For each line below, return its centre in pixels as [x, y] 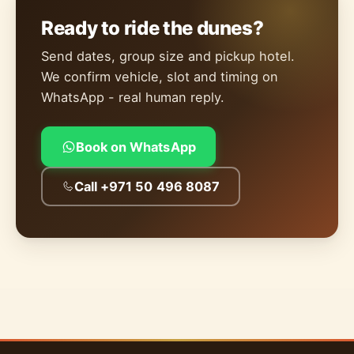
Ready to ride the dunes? [153, 28]
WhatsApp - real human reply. [133, 97]
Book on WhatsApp [136, 147]
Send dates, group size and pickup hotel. [168, 56]
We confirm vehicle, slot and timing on [160, 76]
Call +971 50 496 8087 [147, 187]
